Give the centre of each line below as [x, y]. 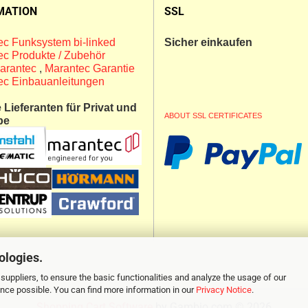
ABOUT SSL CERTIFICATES [213, 115]
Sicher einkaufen [208, 42]
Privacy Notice [224, 290]
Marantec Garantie [89, 68]
